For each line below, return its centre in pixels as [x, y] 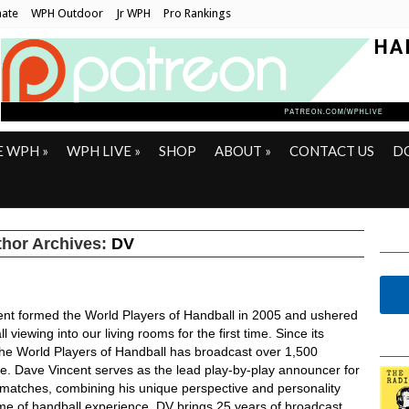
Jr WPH [133, 13]
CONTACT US [332, 151]
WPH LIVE [99, 151]
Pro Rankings [197, 13]
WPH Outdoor [67, 13]
